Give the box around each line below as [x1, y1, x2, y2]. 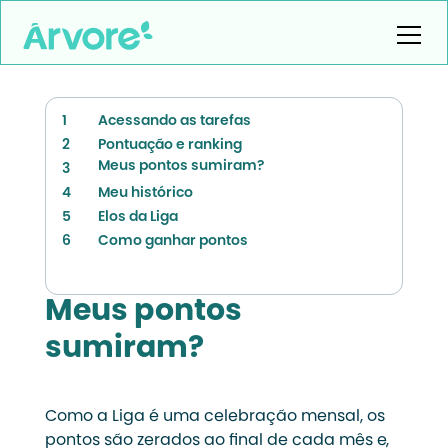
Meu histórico [97, 186, 193, 201]
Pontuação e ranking [97, 138, 242, 153]
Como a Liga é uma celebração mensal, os [44, 409, 385, 425]
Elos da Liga [97, 210, 178, 225]
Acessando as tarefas [97, 114, 251, 129]
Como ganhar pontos [97, 234, 248, 249]
